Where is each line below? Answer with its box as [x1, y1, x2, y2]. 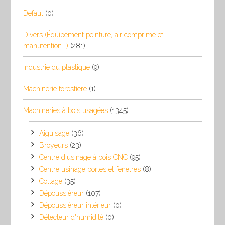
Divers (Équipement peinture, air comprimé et [23, 30, 164, 39]
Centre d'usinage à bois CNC [39, 153, 128, 161]
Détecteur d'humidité [39, 213, 104, 221]
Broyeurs [39, 141, 68, 149]
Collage [39, 177, 63, 185]
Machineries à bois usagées [23, 106, 108, 115]
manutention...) [23, 41, 69, 50]
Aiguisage [39, 129, 70, 137]
